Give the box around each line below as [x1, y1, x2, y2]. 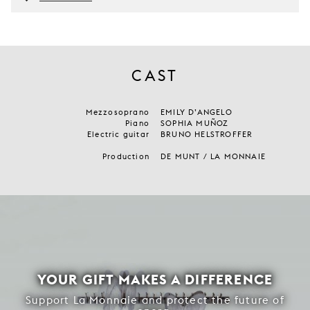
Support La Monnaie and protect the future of [26, 293, 284, 307]
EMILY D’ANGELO [161, 107, 232, 117]
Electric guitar [87, 129, 149, 139]
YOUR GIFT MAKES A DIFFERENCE [37, 270, 273, 288]
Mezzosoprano [85, 107, 149, 117]
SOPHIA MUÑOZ [161, 118, 229, 128]
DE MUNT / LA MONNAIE [161, 151, 266, 161]
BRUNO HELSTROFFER [161, 129, 253, 139]
